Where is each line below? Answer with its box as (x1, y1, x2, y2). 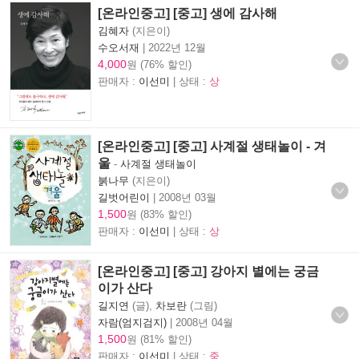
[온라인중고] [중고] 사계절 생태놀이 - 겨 (98, 139, 326, 153)
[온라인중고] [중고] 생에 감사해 (98, 6, 277, 20)
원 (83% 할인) (127, 208, 192, 220)
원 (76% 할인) (127, 58, 192, 71)
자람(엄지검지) (98, 316, 167, 329)
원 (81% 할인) (127, 333, 192, 345)
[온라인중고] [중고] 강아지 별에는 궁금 (98, 264, 319, 278)
